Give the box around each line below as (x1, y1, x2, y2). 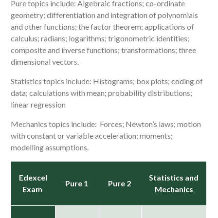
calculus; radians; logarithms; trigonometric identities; (11, 34, 190, 43)
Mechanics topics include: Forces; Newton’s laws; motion (11, 119, 201, 128)
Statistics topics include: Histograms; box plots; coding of (11, 76, 203, 86)
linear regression (11, 100, 66, 109)
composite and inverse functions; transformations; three (11, 45, 197, 54)
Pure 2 (108, 179, 131, 188)
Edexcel (19, 173, 48, 182)
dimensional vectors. (11, 57, 79, 66)
